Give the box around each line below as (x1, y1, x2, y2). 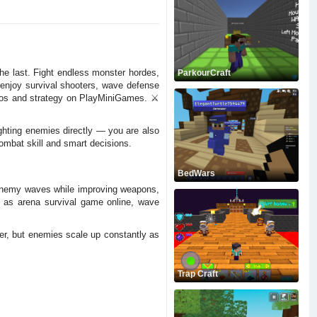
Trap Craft (177, 269, 218, 279)
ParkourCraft (177, 68, 231, 78)
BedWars (177, 168, 215, 178)
